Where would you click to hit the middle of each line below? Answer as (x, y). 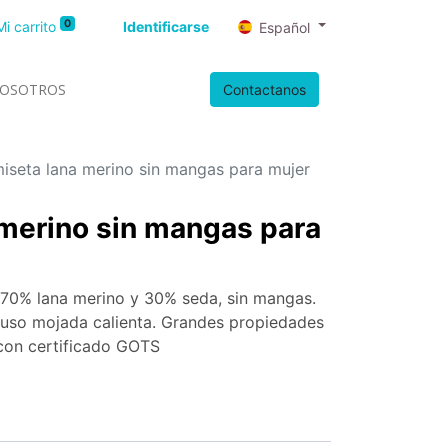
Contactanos (264, 89)
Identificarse (166, 26)
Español (285, 27)
